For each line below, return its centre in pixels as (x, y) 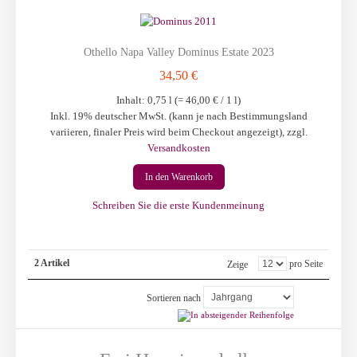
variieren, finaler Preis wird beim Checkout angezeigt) (166, 131)
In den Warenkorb (178, 177)
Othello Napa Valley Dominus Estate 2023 (178, 52)
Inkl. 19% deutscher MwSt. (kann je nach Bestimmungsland (178, 116)
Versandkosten (178, 147)
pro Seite (305, 263)
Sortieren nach (174, 297)
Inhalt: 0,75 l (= (151, 100)
